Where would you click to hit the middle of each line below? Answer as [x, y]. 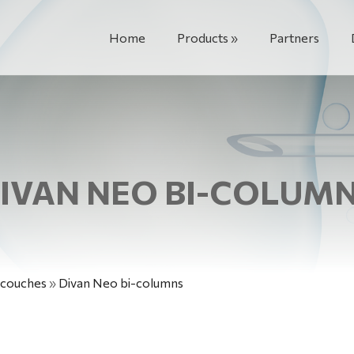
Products [203, 38]
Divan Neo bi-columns [121, 282]
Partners [294, 38]
